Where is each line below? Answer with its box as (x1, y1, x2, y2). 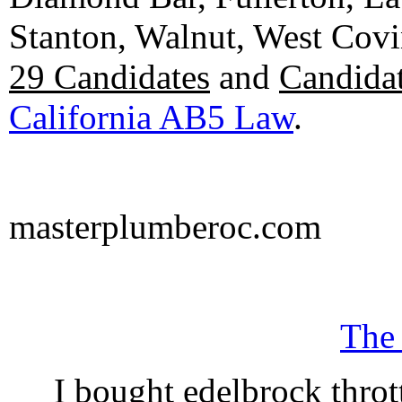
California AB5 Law (9, 98, 293, 136)
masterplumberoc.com (9, 207, 321, 246)
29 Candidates (9, 57, 210, 96)
